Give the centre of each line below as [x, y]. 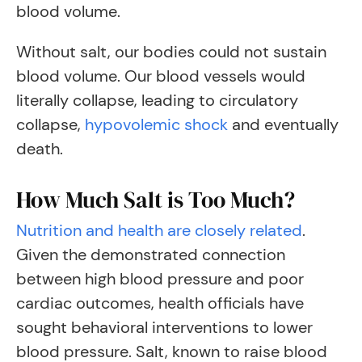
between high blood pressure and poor [160, 279]
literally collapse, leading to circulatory [157, 100]
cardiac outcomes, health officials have [160, 303]
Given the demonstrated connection [151, 255]
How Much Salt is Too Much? [156, 200]
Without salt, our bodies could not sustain [171, 52]
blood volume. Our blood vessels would [161, 76]
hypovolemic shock [156, 124]
